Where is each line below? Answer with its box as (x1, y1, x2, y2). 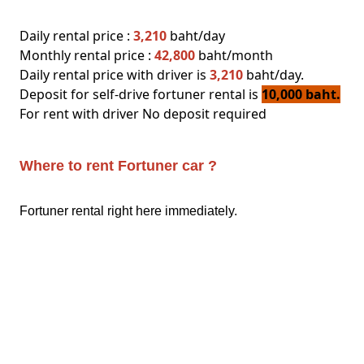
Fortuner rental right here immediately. (19, 203, 237, 218)
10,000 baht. (262, 84, 340, 103)
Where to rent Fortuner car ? (19, 157, 217, 174)
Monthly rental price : (19, 45, 154, 64)
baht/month (195, 45, 273, 64)
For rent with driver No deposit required (19, 104, 266, 123)
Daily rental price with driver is (19, 65, 210, 84)
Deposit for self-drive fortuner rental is (19, 84, 262, 103)
